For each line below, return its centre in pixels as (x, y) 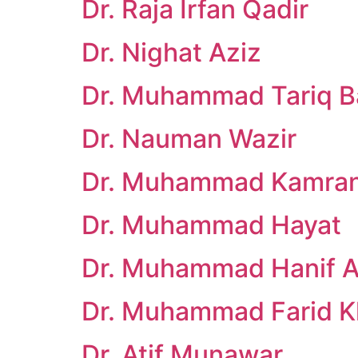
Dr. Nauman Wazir (189, 139)
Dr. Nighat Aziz (171, 52)
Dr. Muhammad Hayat (211, 225)
